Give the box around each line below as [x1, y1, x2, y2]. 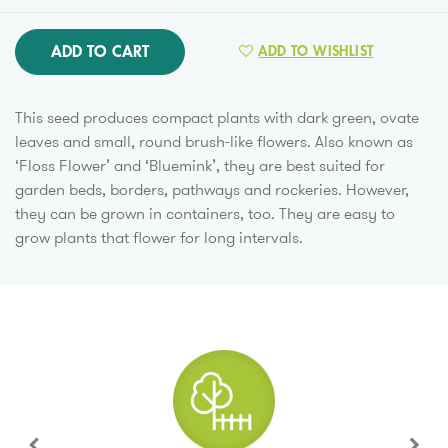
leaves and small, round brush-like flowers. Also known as [15, 129, 413, 153]
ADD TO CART [51, 43, 149, 60]
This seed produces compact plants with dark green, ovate [15, 105, 419, 129]
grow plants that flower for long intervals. [15, 225, 303, 249]
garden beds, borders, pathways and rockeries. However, [15, 177, 409, 201]
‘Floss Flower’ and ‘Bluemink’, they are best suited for [15, 153, 385, 177]
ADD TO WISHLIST [258, 43, 374, 58]
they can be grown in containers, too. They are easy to [15, 201, 395, 225]
